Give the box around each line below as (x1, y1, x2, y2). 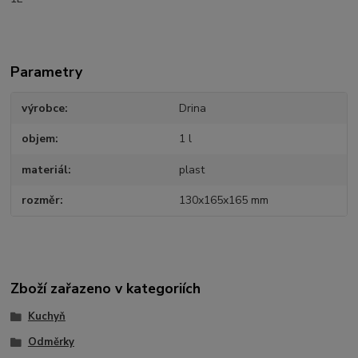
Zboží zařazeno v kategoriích (10, 278, 201, 298)
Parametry (10, 62, 83, 82)
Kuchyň (27, 308, 66, 324)
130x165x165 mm (178, 193, 268, 209)
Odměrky (27, 334, 74, 349)
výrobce (22, 100, 66, 116)
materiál (22, 161, 69, 177)
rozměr (22, 193, 61, 209)
